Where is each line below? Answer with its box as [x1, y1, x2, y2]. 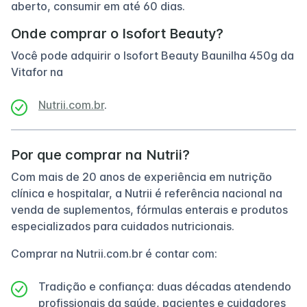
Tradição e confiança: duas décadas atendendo [38, 280, 291, 293]
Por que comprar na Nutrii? [11, 147, 190, 163]
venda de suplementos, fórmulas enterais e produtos [11, 203, 288, 217]
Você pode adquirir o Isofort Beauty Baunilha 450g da [11, 49, 294, 62]
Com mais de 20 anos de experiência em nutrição [11, 170, 272, 184]
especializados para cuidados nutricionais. [11, 219, 234, 233]
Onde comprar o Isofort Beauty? [11, 25, 223, 42]
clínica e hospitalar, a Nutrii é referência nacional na [11, 186, 282, 200]
